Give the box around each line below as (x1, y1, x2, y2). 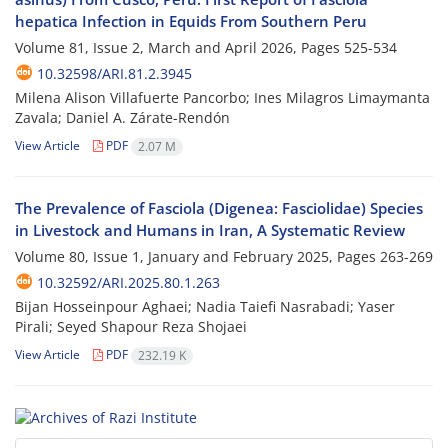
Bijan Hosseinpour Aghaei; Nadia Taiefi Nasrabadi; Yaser (15, 297, 395, 317)
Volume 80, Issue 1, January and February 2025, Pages (15, 247, 380, 267)
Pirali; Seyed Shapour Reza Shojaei (15, 317, 247, 337)
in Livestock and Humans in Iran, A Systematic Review (15, 220, 405, 241)
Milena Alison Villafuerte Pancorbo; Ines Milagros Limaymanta (15, 88, 430, 108)
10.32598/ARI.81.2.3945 (37, 64, 192, 84)
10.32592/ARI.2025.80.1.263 (37, 273, 220, 293)
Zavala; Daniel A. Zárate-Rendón (15, 108, 230, 128)
